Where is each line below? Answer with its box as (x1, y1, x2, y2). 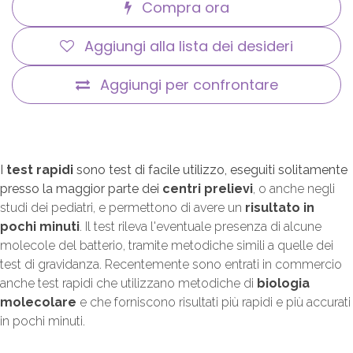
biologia (257, 275, 310, 291)
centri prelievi (162, 180, 253, 196)
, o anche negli (253, 180, 335, 196)
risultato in (245, 199, 314, 215)
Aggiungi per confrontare (99, 74, 278, 95)
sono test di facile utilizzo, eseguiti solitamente (73, 162, 347, 177)
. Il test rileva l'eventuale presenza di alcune (80, 218, 321, 234)
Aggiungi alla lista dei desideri (84, 35, 293, 56)
